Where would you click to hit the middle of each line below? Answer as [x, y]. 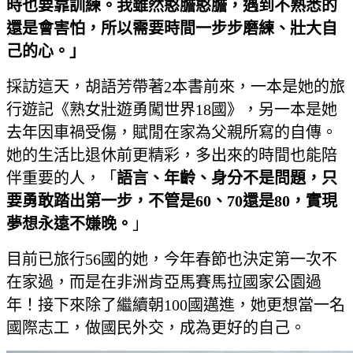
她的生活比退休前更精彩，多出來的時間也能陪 [172, 156]
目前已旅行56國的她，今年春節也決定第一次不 [172, 260]
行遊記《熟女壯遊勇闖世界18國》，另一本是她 [172, 110]
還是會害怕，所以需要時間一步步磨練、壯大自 [172, 29]
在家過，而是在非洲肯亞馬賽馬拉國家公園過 [164, 282]
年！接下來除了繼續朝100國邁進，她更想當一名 [176, 305]
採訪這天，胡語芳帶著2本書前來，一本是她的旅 [176, 87]
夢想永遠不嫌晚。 [69, 224]
